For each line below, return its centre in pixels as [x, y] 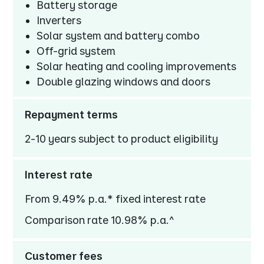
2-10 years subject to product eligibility [122, 139]
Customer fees [64, 256]
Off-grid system [76, 51]
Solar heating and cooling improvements [137, 67]
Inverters [59, 21]
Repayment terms [72, 115]
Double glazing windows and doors [124, 82]
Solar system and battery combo [118, 36]
